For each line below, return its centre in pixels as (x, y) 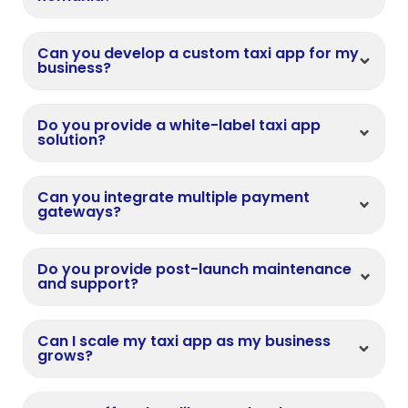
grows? (65, 356)
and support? (88, 284)
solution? (71, 140)
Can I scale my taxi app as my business (184, 342)
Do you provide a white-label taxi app (179, 126)
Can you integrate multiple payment (173, 198)
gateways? (79, 212)
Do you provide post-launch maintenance (194, 270)
